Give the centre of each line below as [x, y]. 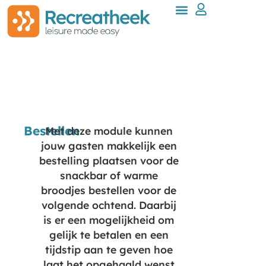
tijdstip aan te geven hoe [109, 250]
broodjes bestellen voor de [109, 190]
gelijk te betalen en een [109, 235]
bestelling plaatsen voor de [109, 161]
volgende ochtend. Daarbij [109, 205]
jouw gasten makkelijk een [109, 146]
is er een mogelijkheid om [109, 220]
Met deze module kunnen [109, 131]
